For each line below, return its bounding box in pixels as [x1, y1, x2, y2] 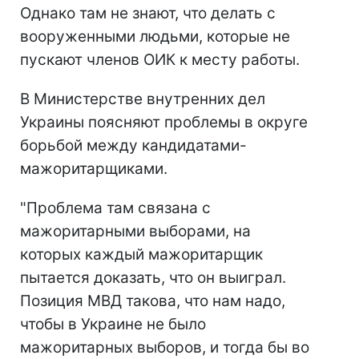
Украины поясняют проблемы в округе [20, 113, 308, 132]
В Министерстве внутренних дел [20, 90, 265, 109]
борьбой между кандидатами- [20, 136, 247, 155]
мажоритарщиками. [20, 159, 167, 179]
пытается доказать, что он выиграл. [20, 268, 286, 288]
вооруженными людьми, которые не [20, 27, 290, 46]
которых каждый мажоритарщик [20, 245, 263, 264]
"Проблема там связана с [20, 199, 211, 218]
